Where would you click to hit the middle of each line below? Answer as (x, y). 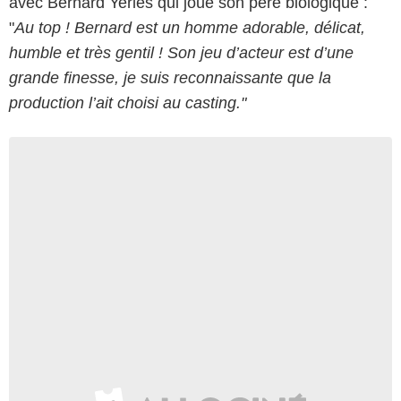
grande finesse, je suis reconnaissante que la (170, 77)
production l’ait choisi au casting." (128, 102)
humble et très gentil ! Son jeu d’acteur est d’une (181, 52)
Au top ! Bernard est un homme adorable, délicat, (190, 27)
